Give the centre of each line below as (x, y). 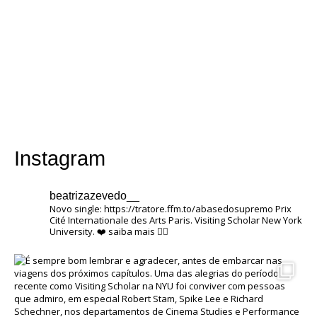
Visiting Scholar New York (247, 220)
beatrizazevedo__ (94, 195)
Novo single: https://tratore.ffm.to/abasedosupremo (161, 208)
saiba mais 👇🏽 (137, 231)
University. (72, 231)
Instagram (60, 159)
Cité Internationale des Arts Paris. (121, 220)
